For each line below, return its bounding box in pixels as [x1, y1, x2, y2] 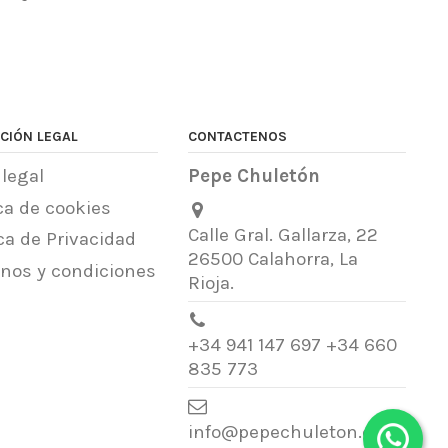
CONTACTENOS [187, 127, 287, 145]
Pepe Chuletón [187, 165, 320, 188]
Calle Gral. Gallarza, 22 [187, 224, 378, 246]
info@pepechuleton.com [187, 421, 400, 444]
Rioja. [187, 272, 234, 294]
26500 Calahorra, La [187, 248, 358, 270]
